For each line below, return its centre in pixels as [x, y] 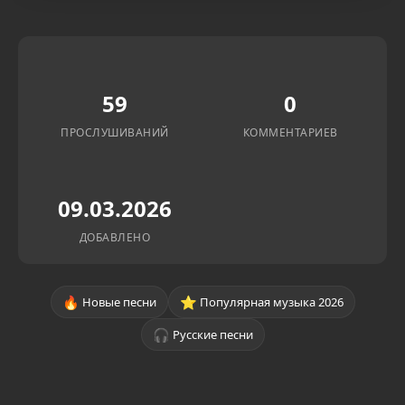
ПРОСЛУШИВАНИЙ [115, 132]
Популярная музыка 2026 [271, 301]
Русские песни [212, 334]
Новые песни [119, 301]
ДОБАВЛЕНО [115, 237]
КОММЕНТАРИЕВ [290, 132]
